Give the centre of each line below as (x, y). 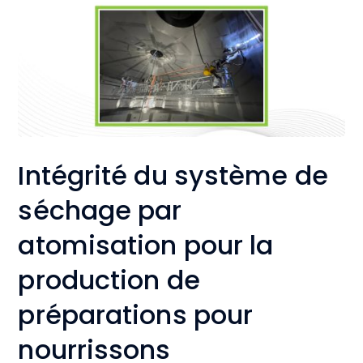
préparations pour (136, 314)
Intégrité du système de (173, 175)
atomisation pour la (146, 245)
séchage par (100, 210)
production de (109, 280)
